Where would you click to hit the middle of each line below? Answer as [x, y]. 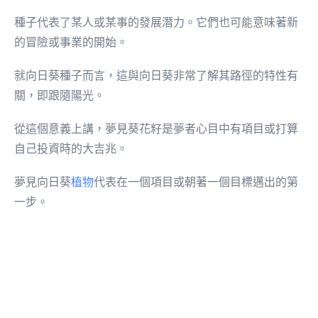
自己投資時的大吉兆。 [71, 148]
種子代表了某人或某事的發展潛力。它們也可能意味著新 [156, 22]
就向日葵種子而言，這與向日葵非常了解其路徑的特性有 [156, 75]
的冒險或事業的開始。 [71, 42]
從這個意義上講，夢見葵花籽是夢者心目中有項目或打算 [156, 128]
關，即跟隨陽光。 [60, 95]
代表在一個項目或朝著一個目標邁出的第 [196, 182]
